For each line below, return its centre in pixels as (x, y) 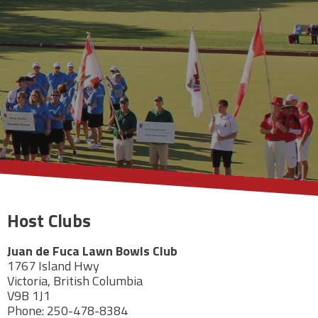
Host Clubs (49, 221)
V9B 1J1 (28, 296)
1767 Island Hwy (53, 266)
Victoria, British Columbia (75, 281)
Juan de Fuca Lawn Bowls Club (92, 251)
